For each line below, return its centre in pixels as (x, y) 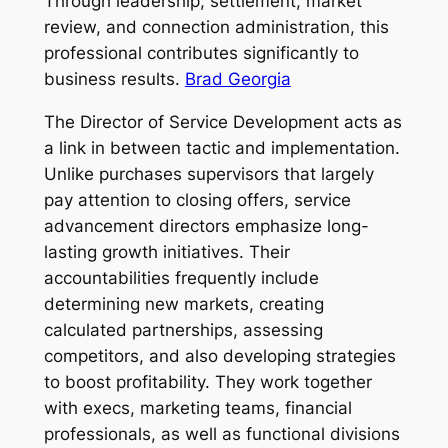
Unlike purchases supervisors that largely (208, 173)
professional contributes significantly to (201, 53)
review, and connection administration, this (216, 27)
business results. (114, 79)
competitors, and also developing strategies (219, 355)
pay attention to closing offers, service (197, 199)
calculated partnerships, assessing (183, 329)
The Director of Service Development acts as (222, 121)
